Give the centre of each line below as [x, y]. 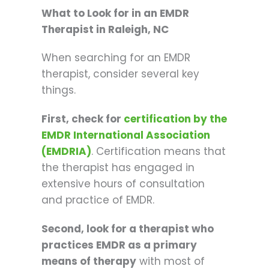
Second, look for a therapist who [128, 229]
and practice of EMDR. [98, 200]
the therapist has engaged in [118, 167]
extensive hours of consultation [123, 183]
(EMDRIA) [66, 151]
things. [59, 90]
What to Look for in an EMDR [115, 13]
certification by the [175, 119]
